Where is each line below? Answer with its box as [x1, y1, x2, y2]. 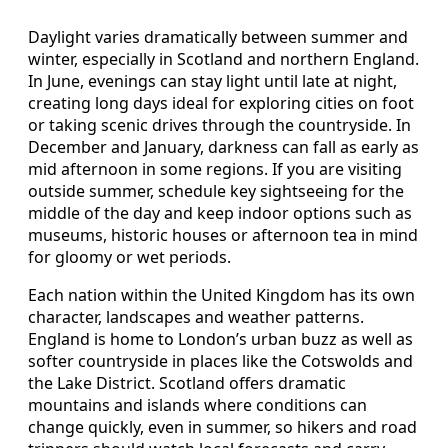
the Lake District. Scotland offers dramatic [28, 372, 346, 395]
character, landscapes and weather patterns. [28, 306, 364, 329]
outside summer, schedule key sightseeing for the [28, 180, 404, 203]
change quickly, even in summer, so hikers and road [28, 416, 417, 439]
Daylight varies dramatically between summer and [28, 26, 408, 49]
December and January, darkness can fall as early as [28, 136, 419, 159]
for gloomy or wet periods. [28, 246, 231, 269]
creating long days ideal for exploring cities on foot [28, 92, 414, 115]
